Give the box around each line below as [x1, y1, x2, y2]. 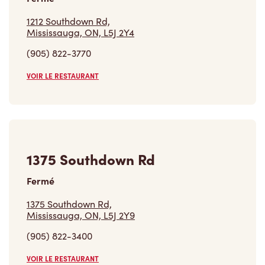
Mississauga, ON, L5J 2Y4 [27, 26, 134, 39]
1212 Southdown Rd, [27, 15, 110, 28]
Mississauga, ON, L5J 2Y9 [27, 209, 135, 222]
